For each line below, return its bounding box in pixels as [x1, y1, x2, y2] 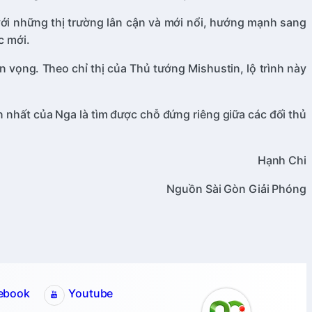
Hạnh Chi [257, 153, 306, 168]
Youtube [68, 286, 114, 301]
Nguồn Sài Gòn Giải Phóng [166, 182, 306, 196]
